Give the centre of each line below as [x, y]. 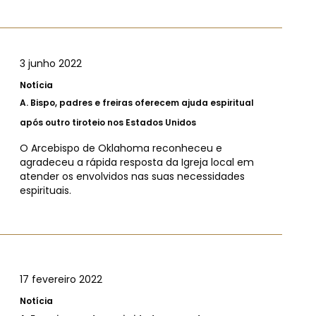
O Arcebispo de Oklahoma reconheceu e [121, 148]
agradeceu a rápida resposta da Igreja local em [137, 162]
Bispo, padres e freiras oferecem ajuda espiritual [142, 102]
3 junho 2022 [51, 63]
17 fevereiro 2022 [61, 279]
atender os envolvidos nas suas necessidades [132, 176]
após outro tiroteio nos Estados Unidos [108, 122]
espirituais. [45, 190]
